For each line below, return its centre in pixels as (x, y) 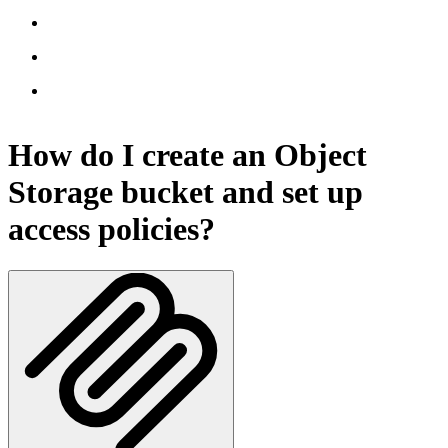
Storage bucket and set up (185, 192)
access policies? (111, 229)
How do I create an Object (187, 155)
